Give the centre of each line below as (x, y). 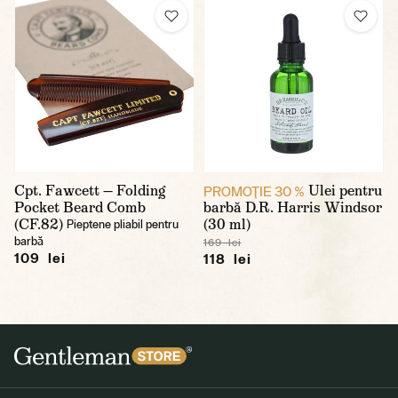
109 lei (40, 258)
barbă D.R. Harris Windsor (293, 207)
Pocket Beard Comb (80, 207)
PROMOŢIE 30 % (254, 191)
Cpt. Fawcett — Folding (90, 191)
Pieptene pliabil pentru (123, 224)
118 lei (227, 259)
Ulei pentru (345, 191)
